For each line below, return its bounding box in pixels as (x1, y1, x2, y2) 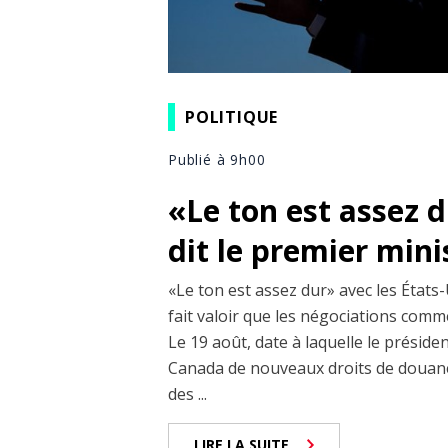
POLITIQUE (185, 105, 279, 128)
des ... (168, 383, 207, 406)
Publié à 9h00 (168, 150, 266, 170)
